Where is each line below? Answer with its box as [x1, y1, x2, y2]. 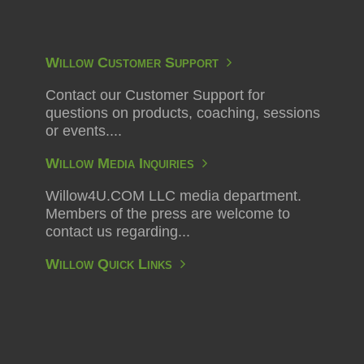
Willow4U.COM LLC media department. [45, 188, 301, 205]
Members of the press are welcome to [45, 206, 290, 223]
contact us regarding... [45, 223, 190, 240]
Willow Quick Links [45, 256, 180, 273]
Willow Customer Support [45, 54, 227, 71]
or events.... [45, 123, 122, 140]
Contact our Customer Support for [45, 87, 265, 104]
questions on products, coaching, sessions [45, 105, 320, 122]
